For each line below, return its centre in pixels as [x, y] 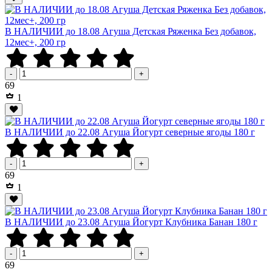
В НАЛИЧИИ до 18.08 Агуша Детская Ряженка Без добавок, [131, 31]
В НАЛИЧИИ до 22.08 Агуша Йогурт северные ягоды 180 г [130, 132]
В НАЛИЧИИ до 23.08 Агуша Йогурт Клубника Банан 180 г [131, 222]
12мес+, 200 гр [35, 42]
